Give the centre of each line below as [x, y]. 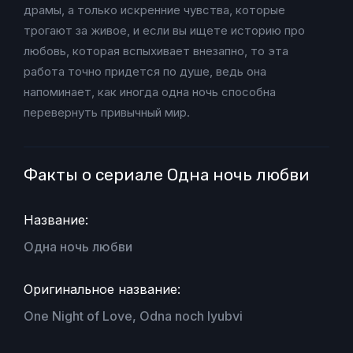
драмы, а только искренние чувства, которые [154, 10]
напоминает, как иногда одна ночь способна [150, 92]
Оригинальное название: [102, 290]
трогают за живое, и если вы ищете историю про [164, 31]
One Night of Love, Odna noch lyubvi [133, 316]
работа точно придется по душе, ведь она [145, 72]
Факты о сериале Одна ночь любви [167, 175]
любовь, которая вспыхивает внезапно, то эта [156, 51]
